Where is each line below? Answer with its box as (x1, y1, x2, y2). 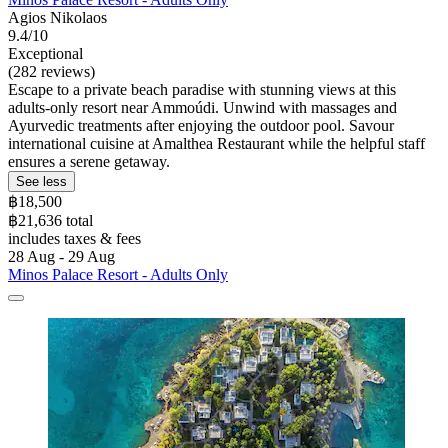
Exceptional (8, 45, 83, 63)
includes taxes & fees (8, 230, 141, 248)
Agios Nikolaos (8, 9, 107, 27)
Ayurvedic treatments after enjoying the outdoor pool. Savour (8, 117, 394, 135)
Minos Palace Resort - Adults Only (8, 266, 228, 284)
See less (16, 174, 67, 190)
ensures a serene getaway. (8, 153, 170, 171)
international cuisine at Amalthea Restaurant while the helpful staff (8, 135, 425, 153)
